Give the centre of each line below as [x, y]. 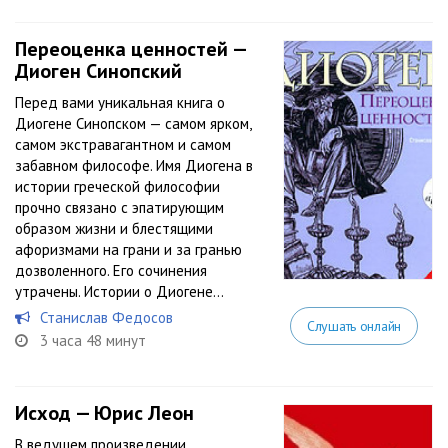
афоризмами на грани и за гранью [128, 249]
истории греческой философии [117, 186]
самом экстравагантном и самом [123, 144]
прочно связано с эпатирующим [119, 207]
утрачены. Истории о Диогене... [119, 291]
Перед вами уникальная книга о [120, 102]
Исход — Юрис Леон [104, 413]
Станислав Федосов [106, 317]
